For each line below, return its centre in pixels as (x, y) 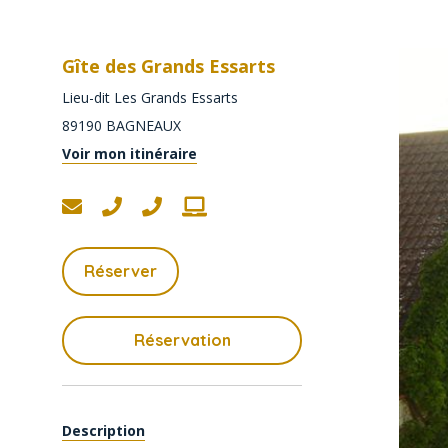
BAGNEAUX (143, 125)
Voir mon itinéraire (129, 153)
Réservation (182, 340)
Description (103, 430)
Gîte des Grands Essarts (168, 66)
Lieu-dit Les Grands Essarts (150, 97)
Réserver (120, 271)
